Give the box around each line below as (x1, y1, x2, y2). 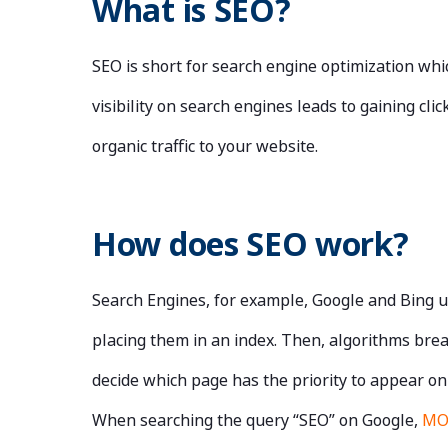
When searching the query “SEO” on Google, (92, 409, 422, 432)
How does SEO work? (92, 222, 409, 266)
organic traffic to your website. (92, 135, 318, 158)
